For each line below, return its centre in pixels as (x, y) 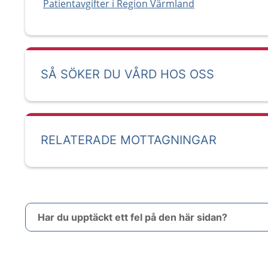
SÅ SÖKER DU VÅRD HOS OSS (127, 74)
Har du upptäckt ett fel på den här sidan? (133, 217)
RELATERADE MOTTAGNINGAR (129, 140)
